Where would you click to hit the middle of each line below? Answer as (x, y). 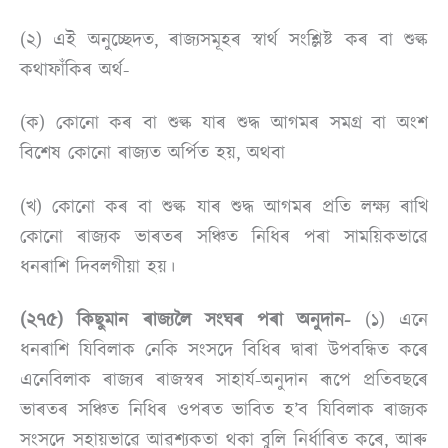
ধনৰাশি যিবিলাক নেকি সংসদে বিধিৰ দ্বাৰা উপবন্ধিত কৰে (224, 349)
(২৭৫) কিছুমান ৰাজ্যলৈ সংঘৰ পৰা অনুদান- (185, 319)
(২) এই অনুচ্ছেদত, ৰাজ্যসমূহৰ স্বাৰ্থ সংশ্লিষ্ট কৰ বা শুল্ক (224, 39)
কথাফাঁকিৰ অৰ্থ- (78, 69)
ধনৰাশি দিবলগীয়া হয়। (97, 266)
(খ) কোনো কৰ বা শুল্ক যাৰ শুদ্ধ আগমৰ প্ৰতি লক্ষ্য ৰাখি (224, 206)
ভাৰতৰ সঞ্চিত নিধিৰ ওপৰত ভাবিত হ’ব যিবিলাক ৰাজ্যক (224, 409)
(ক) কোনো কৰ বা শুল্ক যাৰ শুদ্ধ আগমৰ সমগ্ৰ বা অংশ (224, 123)
